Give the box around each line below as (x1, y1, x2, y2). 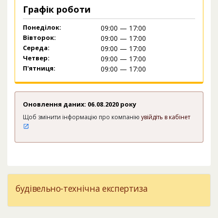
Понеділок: (23, 23, 61, 32)
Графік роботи (23, 3, 91, 16)
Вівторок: (23, 33, 56, 42)
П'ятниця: (23, 64, 55, 73)
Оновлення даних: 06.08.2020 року (23, 100, 136, 109)
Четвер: (23, 54, 50, 63)
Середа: (23, 43, 50, 53)
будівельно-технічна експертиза (16, 182, 148, 195)
